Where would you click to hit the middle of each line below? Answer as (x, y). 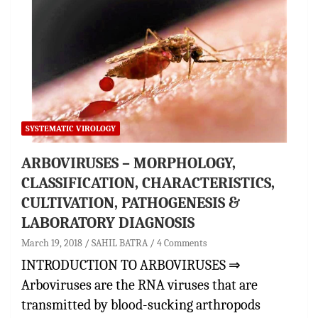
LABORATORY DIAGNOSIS (108, 223)
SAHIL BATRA (120, 243)
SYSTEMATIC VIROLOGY (71, 128)
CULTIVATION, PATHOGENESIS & (131, 203)
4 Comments (182, 243)
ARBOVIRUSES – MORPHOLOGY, (128, 163)
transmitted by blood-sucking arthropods (141, 305)
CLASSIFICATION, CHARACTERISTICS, (148, 183)
